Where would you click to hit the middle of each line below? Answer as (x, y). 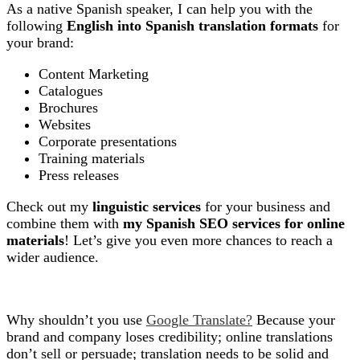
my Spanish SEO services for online (234, 223)
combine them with (65, 223)
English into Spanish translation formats (192, 26)
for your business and (266, 207)
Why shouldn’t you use (76, 320)
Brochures (68, 108)
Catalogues (71, 91)
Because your (296, 320)
